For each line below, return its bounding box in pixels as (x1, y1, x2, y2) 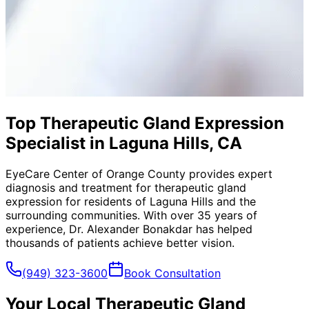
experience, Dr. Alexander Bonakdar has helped (6, 221, 252, 236)
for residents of (62, 194, 150, 208)
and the (213, 194, 256, 208)
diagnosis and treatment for (6, 180, 154, 195)
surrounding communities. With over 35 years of (6, 208, 257, 222)
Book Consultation (124, 266, 221, 280)
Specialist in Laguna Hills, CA (6, 132, 242, 153)
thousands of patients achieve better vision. (6, 235, 235, 250)
